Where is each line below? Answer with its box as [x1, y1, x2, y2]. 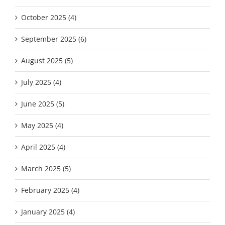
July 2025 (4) [21, 77, 61, 87]
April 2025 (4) [21, 142, 65, 152]
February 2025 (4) [21, 185, 79, 195]
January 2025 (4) [21, 206, 75, 216]
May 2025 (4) [21, 120, 63, 130]
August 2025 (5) [21, 55, 73, 65]
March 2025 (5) [21, 163, 71, 173]
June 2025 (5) [21, 98, 64, 108]
